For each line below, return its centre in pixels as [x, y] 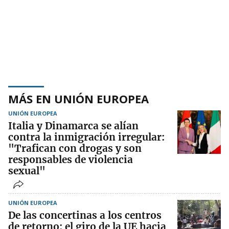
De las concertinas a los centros [85, 215]
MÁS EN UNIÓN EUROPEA [78, 99]
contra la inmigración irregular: [86, 137]
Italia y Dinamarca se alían [73, 126]
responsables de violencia [71, 160]
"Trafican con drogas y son [75, 148]
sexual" [27, 171]
